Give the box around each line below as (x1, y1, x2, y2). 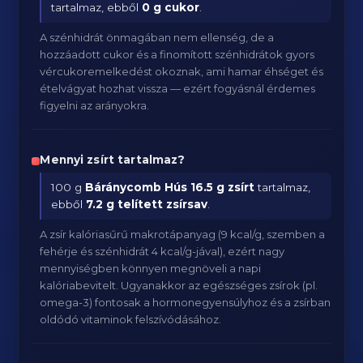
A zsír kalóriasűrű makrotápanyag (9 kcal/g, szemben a (40, 228, 326, 241)
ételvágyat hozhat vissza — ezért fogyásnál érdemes (40, 82, 316, 95)
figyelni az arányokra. (40, 99, 150, 112)
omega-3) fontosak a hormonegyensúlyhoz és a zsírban (40, 296, 331, 309)
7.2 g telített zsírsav (86, 198, 208, 211)
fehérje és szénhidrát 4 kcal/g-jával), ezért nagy (40, 245, 285, 258)
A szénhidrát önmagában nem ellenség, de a (40, 31, 275, 44)
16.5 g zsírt (190, 181, 255, 194)
